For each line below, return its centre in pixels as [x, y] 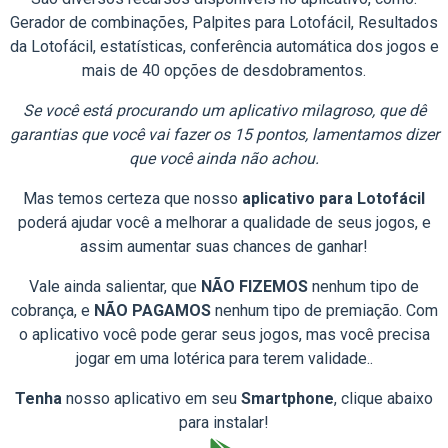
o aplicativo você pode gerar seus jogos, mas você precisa [224, 334]
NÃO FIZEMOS [254, 286]
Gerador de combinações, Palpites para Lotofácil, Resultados [224, 22]
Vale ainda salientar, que [115, 286]
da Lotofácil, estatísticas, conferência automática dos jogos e [224, 46]
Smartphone [287, 398]
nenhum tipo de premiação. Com [324, 310]
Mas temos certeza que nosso [132, 198]
